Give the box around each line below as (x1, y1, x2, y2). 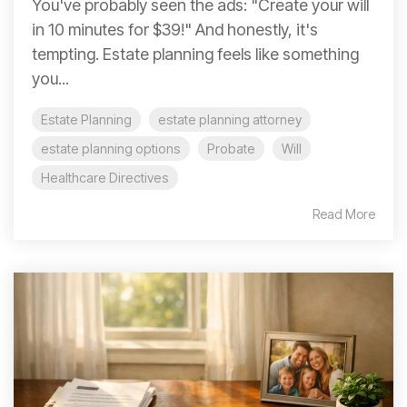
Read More (313, 206, 375, 223)
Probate (207, 141, 255, 157)
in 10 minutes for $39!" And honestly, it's (32, 20, 318, 40)
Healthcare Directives (41, 170, 169, 186)
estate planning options (41, 141, 181, 157)
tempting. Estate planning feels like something (32, 45, 359, 65)
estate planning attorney (158, 112, 302, 128)
